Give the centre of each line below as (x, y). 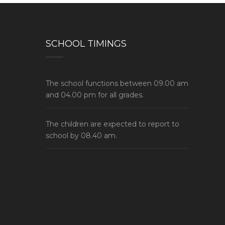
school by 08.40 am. (81, 136)
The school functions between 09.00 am (117, 83)
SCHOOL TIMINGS (86, 44)
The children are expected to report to (113, 124)
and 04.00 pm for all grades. (95, 95)
